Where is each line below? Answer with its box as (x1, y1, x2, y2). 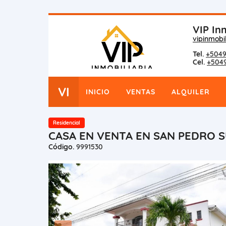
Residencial (53, 119, 80, 126)
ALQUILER (172, 87, 210, 96)
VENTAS (126, 87, 155, 96)
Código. (48, 142, 74, 151)
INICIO (86, 87, 110, 96)
